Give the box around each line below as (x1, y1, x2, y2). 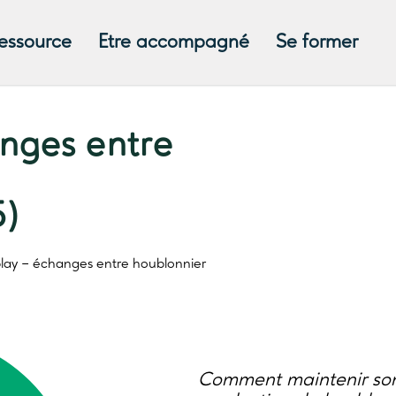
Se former (275, 33, 358, 52)
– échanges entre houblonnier (17, 257, 206, 271)
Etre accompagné (97, 33, 249, 52)
